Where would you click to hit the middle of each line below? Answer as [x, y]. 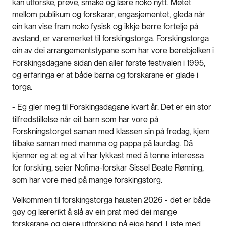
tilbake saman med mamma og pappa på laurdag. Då [102, 143]
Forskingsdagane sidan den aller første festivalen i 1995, [109, 63]
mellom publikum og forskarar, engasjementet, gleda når [109, 14]
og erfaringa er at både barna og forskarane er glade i [105, 75]
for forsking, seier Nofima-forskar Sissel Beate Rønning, [108, 167]
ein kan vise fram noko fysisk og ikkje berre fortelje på [105, 26]
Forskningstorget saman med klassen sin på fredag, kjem [111, 131]
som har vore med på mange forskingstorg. [87, 180]
